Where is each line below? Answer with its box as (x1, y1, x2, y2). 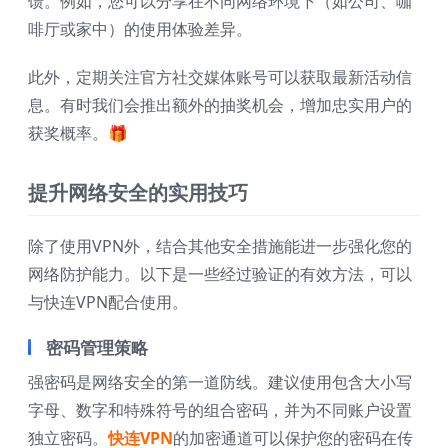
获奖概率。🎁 (28, 122, 128, 145)
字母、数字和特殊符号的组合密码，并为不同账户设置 (28, 399, 412, 422)
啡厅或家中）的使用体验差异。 (28, 18, 252, 41)
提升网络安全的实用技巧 (28, 179, 248, 207)
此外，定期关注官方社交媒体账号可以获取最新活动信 (28, 66, 412, 89)
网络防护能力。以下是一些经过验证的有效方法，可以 (28, 263, 412, 286)
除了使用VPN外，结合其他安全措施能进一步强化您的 (28, 235, 412, 258)
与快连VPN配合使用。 (28, 291, 188, 314)
